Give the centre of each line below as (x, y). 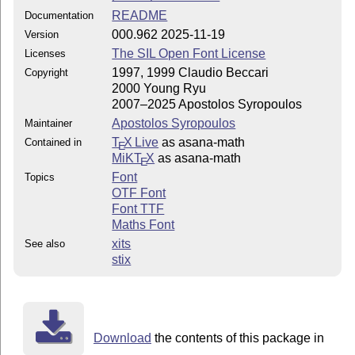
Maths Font (143, 225)
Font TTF (138, 209)
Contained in (53, 143)
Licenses (46, 54)
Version (42, 35)
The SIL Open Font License (189, 54)
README (140, 16)
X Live (141, 143)
